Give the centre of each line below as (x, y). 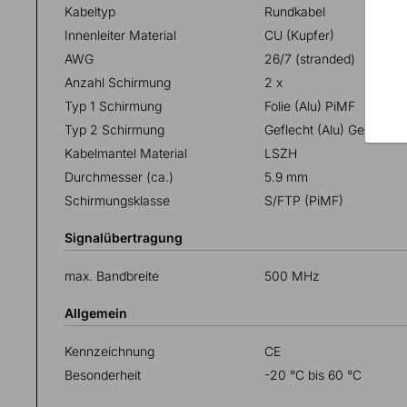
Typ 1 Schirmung (113, 105)
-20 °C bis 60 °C (313, 374)
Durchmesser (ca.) (119, 176)
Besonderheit (103, 374)
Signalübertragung (124, 237)
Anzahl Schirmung (118, 82)
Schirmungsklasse (117, 200)
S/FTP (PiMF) (304, 200)
